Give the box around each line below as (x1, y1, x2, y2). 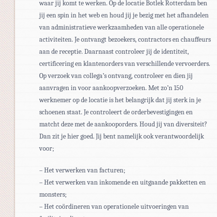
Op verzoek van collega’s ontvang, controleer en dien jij (39, 71, 193, 80)
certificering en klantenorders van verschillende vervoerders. (39, 59, 210, 68)
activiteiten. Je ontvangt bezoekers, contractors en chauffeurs (39, 35, 211, 44)
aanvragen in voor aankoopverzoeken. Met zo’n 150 (39, 83, 183, 92)
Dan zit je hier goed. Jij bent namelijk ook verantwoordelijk (39, 132, 204, 140)
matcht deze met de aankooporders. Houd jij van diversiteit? (39, 120, 207, 128)
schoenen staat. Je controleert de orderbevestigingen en (39, 108, 193, 116)
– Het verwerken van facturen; (39, 166, 125, 174)
